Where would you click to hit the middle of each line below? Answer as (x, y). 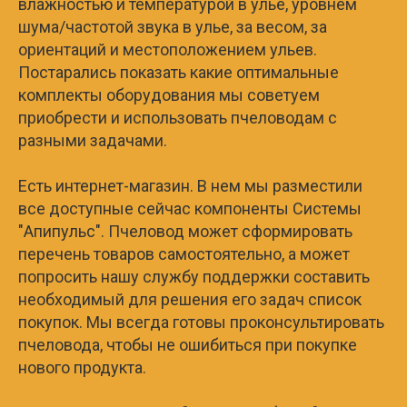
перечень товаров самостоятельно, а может (184, 253)
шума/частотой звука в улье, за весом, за (173, 26)
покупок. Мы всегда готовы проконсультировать (201, 322)
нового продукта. (82, 367)
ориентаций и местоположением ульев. (168, 49)
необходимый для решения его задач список (190, 299)
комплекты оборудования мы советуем (169, 94)
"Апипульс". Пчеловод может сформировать (185, 231)
